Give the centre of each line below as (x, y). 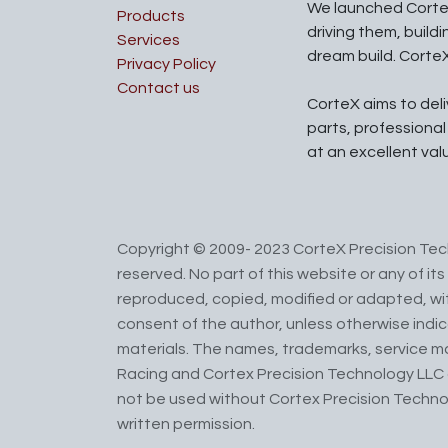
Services (148, 40)
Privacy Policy (166, 64)
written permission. (186, 424)
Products (151, 16)
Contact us (158, 88)
